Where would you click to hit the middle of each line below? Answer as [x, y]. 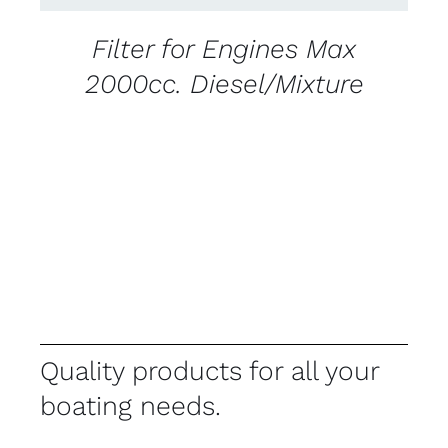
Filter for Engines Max [224, 49]
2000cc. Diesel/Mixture [224, 84]
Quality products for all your [209, 371]
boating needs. [130, 406]
